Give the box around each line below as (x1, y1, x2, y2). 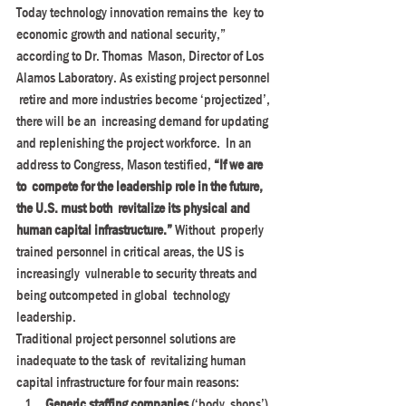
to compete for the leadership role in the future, (16, 177, 266, 196)
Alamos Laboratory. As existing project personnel (16, 68, 273, 87)
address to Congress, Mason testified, (16, 155, 214, 174)
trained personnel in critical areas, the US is (16, 242, 246, 261)
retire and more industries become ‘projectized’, (16, 90, 273, 109)
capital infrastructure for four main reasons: (16, 372, 239, 391)
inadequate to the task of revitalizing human (16, 351, 248, 370)
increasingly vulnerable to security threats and (16, 264, 260, 283)
